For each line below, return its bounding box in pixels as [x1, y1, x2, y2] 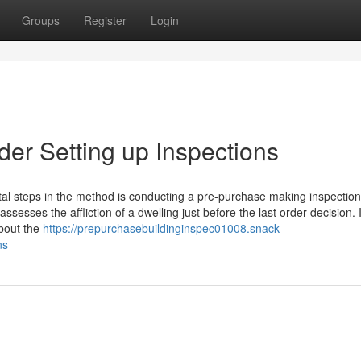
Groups [22, 12, 60, 28]
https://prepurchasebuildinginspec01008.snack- [43, 220, 283, 236]
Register [84, 12, 127, 28]
